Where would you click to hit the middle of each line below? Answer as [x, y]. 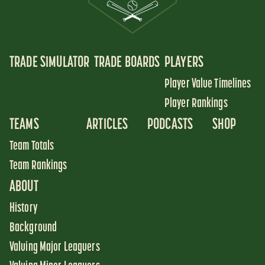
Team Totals [32, 146]
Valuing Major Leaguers [55, 247]
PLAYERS [184, 63]
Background [33, 228]
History [23, 208]
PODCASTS [170, 125]
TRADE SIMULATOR [50, 63]
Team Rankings [38, 166]
